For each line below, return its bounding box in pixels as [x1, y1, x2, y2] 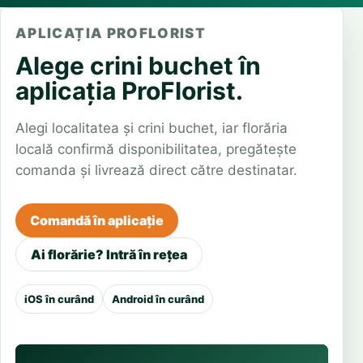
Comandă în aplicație [30, 212, 164, 228]
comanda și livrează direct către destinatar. [15, 162, 297, 178]
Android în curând [112, 293, 204, 305]
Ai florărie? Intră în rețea [31, 246, 187, 263]
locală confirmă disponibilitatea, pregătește [15, 141, 297, 157]
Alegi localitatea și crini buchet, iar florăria [15, 120, 288, 136]
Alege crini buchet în [15, 51, 261, 80]
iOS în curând [24, 293, 94, 305]
